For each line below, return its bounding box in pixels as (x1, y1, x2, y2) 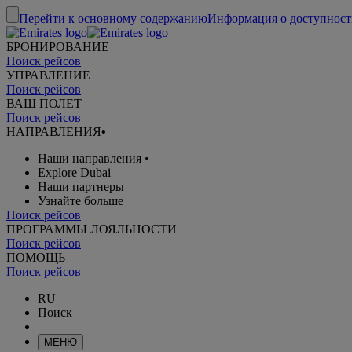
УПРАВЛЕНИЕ (6, 68, 90, 82)
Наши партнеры (38, 180, 124, 193)
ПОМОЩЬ (6, 251, 65, 264)
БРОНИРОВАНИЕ (6, 40, 109, 53)
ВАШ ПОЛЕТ (6, 97, 82, 110)
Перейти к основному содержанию (19, 12, 207, 25)
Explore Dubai (38, 166, 111, 179)
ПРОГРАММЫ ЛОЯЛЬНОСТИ (6, 222, 177, 236)
